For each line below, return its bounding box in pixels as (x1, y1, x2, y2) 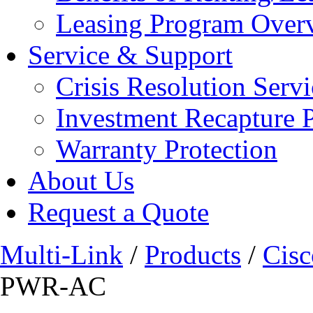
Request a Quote (28, 197, 209, 227)
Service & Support (28, 40, 233, 70)
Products (145, 240, 241, 270)
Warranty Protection (56, 134, 277, 164)
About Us (28, 166, 134, 196)
